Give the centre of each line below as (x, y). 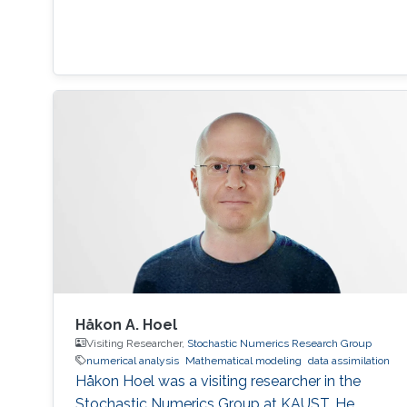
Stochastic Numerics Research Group (279, 343)
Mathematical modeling (243, 360)
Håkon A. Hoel (126, 324)
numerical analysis (132, 360)
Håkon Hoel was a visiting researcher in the (218, 381)
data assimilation (348, 360)
